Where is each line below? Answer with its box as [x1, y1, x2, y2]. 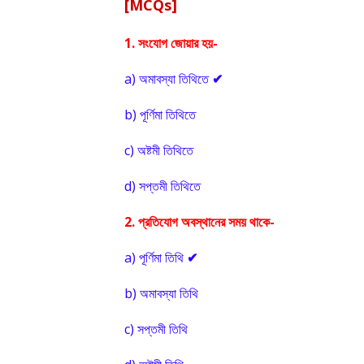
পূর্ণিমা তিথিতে [140, 106, 196, 123]
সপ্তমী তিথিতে [139, 177, 201, 195]
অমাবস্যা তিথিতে [139, 70, 209, 88]
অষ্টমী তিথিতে [137, 141, 193, 159]
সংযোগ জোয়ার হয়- [138, 34, 218, 52]
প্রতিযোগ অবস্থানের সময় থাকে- [138, 213, 275, 231]
